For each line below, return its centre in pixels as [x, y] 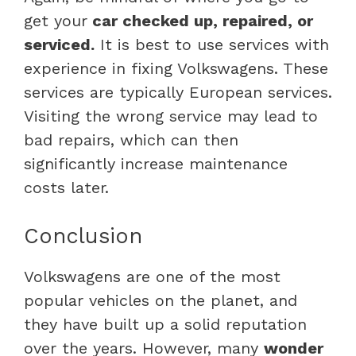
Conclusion [83, 236]
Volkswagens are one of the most [152, 276]
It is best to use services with [212, 44]
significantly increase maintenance [156, 163]
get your [56, 20]
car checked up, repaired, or [200, 20]
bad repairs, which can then [131, 139]
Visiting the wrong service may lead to [171, 116]
